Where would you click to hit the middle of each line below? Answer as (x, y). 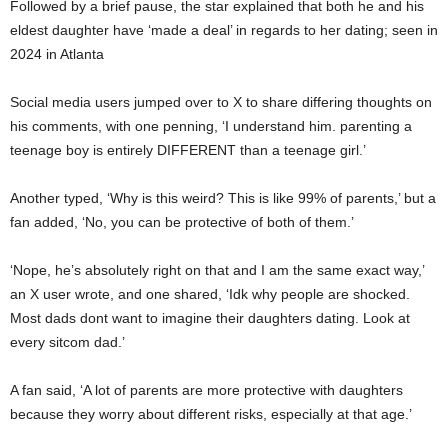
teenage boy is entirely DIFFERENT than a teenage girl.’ (188, 149)
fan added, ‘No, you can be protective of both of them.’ (184, 221)
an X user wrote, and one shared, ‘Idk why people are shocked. (210, 293)
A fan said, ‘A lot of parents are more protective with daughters (206, 389)
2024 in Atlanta (59, 53)
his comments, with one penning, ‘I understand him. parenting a (211, 125)
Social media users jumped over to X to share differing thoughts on (221, 101)
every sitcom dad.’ (69, 341)
